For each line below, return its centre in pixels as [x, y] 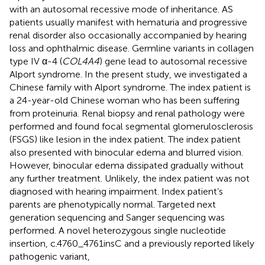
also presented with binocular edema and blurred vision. [126, 152]
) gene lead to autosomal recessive [173, 61]
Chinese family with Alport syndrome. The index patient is [130, 87]
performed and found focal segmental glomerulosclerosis [131, 126]
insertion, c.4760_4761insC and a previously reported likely [132, 243]
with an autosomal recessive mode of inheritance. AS [121, 9]
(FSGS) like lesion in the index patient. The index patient [125, 139]
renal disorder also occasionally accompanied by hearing [128, 35]
